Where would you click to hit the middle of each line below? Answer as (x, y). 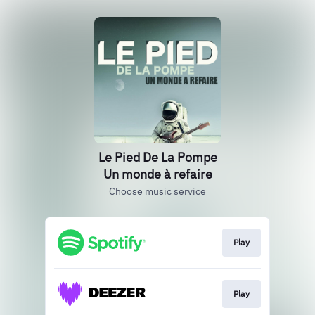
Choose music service (157, 191)
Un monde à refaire (157, 174)
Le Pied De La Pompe (157, 157)
